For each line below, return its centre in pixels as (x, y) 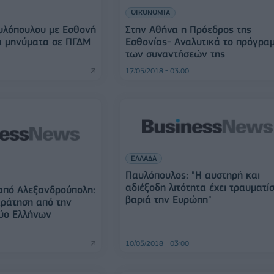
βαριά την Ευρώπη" (169, 199)
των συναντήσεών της (176, 54)
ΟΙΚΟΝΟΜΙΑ (151, 13)
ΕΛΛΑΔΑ (144, 158)
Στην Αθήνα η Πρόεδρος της (189, 29)
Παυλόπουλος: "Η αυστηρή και (193, 175)
